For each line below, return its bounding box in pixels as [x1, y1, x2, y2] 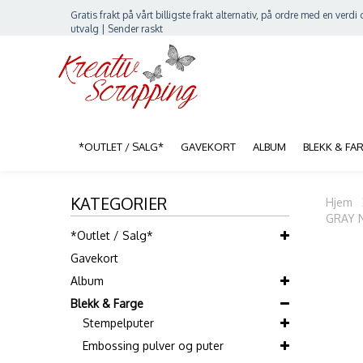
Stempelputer [83, 316, 154, 330]
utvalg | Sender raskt [70, 23, 163, 35]
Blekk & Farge [70, 297, 143, 310]
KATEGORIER [70, 193, 167, 214]
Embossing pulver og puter [83, 339, 224, 352]
